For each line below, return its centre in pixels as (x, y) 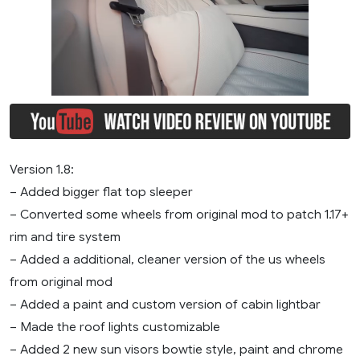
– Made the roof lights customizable (115, 326)
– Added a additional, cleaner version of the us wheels (168, 259)
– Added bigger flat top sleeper (101, 191)
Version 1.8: (42, 169)
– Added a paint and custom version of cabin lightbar (165, 304)
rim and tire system (65, 236)
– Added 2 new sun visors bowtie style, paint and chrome (176, 349)
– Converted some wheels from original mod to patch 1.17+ (179, 214)
